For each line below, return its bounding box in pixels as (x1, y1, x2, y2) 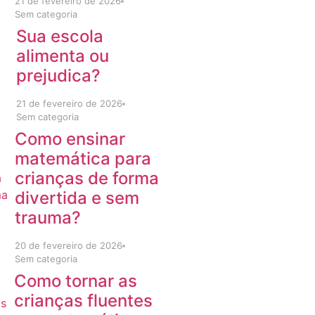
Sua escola (15, 26, 103, 46)
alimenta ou (15, 46, 109, 66)
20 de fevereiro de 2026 (14, 240, 122, 251)
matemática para (14, 148, 151, 169)
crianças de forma (14, 168, 159, 188)
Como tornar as (14, 271, 138, 291)
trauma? (14, 207, 81, 228)
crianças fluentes (14, 290, 153, 311)
